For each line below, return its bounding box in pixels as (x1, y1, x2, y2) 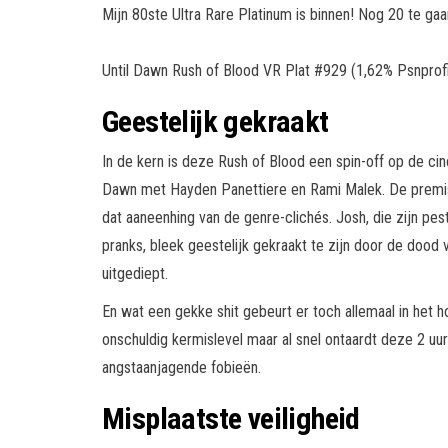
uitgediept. (102, 263, 168, 283)
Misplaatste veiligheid (102, 400, 360, 436)
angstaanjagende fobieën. (102, 357, 261, 377)
